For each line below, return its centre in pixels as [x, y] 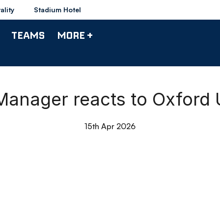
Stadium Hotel [57, 10]
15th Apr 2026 [110, 126]
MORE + [75, 35]
